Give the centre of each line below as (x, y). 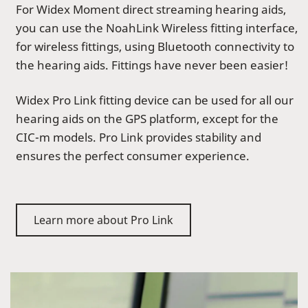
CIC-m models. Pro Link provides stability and (139, 137)
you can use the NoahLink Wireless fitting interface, (157, 28)
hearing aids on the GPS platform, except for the (147, 119)
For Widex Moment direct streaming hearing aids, (151, 10)
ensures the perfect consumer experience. (133, 156)
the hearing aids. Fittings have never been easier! (152, 65)
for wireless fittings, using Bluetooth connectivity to (155, 47)
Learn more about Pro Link (103, 220)
